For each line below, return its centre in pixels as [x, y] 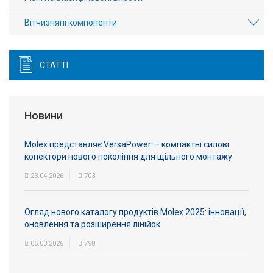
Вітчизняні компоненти [71, 23]
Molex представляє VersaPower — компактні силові [127, 144]
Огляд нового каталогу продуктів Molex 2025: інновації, [135, 212]
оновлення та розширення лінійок [92, 224]
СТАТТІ [54, 65]
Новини [44, 115]
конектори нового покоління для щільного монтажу [128, 157]
